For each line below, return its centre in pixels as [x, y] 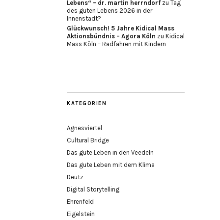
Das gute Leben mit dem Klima [111, 165]
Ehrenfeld [80, 202]
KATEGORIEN [87, 103]
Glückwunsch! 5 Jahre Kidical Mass [121, 28]
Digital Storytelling [93, 189]
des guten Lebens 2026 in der [110, 11]
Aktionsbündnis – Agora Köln [111, 36]
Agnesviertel [84, 128]
